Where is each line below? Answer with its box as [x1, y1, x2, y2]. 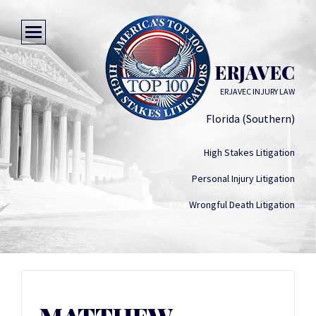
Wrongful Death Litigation [189, 198, 295, 211]
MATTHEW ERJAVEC [109, 60, 295, 85]
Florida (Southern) [206, 111, 295, 126]
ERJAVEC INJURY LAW [220, 86, 295, 97]
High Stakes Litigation [204, 146, 295, 159]
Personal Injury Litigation [192, 172, 295, 185]
